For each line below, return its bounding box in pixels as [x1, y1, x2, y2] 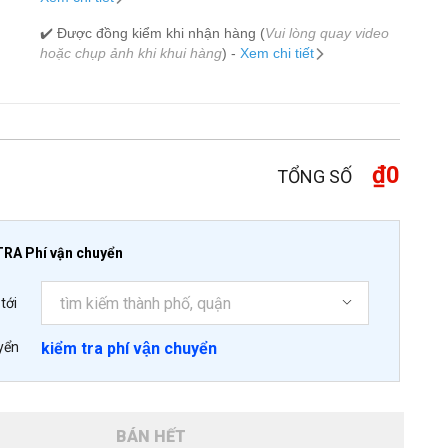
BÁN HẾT [116, 427, 186, 446]
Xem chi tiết [240, 45, 314, 61]
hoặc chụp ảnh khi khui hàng [40, 45, 222, 61]
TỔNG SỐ [277, 166, 352, 187]
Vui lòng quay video [265, 25, 389, 41]
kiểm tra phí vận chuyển [41, 339, 217, 358]
